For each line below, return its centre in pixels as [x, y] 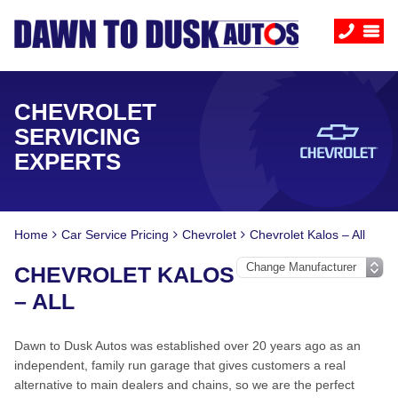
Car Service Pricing [115, 235]
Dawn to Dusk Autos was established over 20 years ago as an [187, 346]
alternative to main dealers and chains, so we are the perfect [184, 385]
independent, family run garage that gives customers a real [180, 365]
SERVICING [77, 137]
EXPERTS [68, 162]
